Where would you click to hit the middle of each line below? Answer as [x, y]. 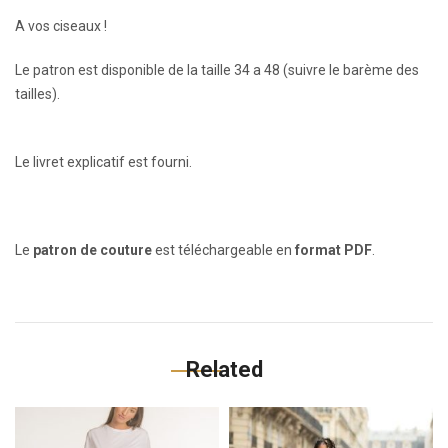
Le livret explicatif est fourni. [103, 162]
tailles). [37, 94]
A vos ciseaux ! [61, 26]
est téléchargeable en [223, 250]
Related [224, 369]
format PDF [333, 250]
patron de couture [92, 250]
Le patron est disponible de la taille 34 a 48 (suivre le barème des [217, 70]
